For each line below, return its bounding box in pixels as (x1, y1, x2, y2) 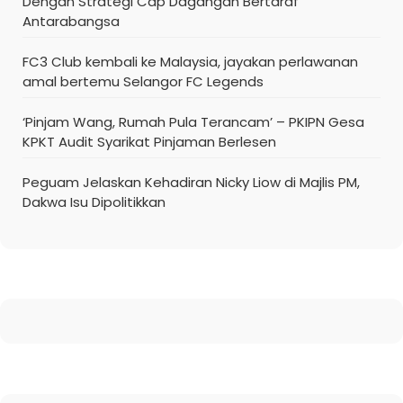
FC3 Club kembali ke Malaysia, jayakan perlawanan (22, 51, 358, 71)
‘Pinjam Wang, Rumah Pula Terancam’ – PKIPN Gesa (22, 112, 364, 131)
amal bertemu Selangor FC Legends (22, 71, 264, 91)
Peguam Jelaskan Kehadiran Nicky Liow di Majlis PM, (22, 172, 360, 192)
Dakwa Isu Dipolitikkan (22, 192, 166, 211)
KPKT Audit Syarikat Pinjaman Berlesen (22, 131, 276, 151)
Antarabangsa (22, 11, 120, 31)
